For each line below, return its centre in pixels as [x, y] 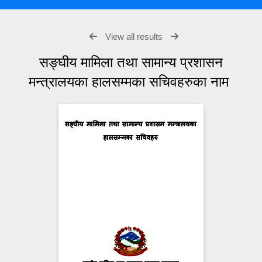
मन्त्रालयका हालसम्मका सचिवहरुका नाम [131, 81]
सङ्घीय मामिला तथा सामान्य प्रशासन [131, 62]
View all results [134, 36]
